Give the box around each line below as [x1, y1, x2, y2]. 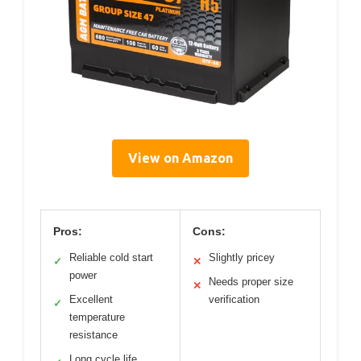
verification [209, 293, 259, 305]
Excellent [69, 293, 113, 305]
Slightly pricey [209, 251, 275, 263]
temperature [69, 310, 125, 323]
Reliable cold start [69, 251, 153, 263]
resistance [69, 328, 118, 341]
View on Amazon [128, 150, 233, 165]
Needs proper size [209, 275, 293, 288]
